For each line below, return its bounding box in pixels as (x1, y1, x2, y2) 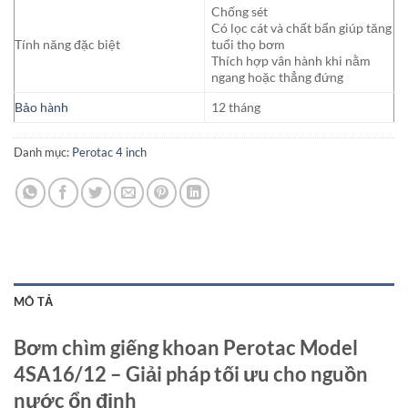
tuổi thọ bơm (211, 36, 286, 53)
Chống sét (211, 4, 269, 20)
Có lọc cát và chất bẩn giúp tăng (211, 20, 393, 36)
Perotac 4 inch (72, 145, 147, 160)
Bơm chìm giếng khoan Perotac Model (14, 334, 358, 360)
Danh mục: (14, 145, 72, 160)
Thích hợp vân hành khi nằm (211, 53, 372, 69)
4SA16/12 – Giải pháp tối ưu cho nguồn (14, 361, 368, 386)
